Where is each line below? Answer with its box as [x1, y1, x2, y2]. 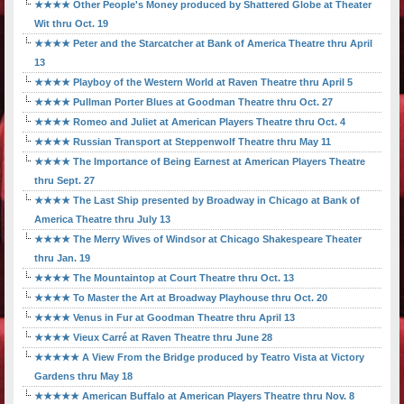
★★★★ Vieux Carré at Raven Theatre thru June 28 [34, 332, 272, 344]
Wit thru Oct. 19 [34, 18, 108, 30]
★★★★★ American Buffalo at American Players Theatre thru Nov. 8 [34, 390, 354, 402]
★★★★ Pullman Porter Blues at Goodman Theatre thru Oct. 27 [34, 96, 333, 108]
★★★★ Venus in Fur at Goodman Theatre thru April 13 [34, 312, 295, 324]
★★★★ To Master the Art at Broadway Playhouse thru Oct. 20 [34, 292, 327, 304]
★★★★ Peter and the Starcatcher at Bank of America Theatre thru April [34, 38, 372, 50]
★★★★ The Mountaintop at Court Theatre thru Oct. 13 [34, 272, 294, 284]
